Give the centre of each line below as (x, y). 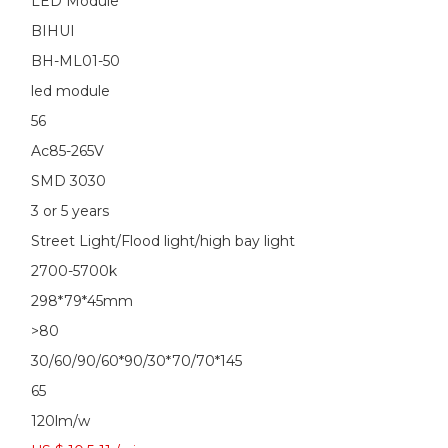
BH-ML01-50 (75, 61)
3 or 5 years (70, 211)
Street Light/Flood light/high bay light (163, 241)
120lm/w (60, 421)
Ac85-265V (67, 151)
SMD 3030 (68, 181)
